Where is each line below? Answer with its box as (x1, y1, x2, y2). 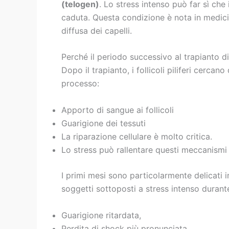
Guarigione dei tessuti (61, 118, 146, 128)
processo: (61, 78, 99, 89)
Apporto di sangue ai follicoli (61, 104, 174, 115)
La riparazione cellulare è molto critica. (61, 131, 212, 142)
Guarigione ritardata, (61, 210, 141, 220)
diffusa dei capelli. (61, 25, 132, 36)
